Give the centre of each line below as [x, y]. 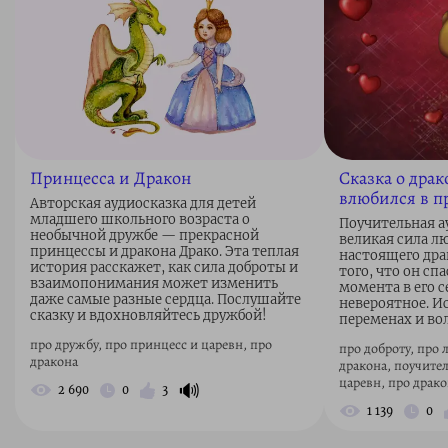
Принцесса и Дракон [110, 177]
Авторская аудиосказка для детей [143, 203]
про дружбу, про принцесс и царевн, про [151, 344]
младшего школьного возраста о [140, 219]
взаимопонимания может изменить [154, 283]
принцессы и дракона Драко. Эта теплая [164, 251]
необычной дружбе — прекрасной [144, 235]
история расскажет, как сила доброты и [164, 267]
